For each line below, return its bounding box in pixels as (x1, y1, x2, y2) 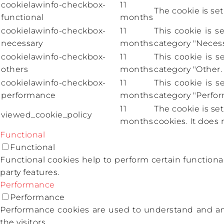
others (1, 64, 28, 74)
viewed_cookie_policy (1, 110, 91, 120)
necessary (1, 38, 43, 48)
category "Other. (154, 64, 222, 74)
